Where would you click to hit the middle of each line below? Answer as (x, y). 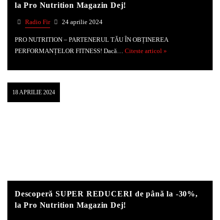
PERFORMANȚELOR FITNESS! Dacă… (70, 51)
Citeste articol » (146, 51)
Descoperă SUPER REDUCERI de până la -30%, (106, 194)
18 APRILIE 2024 (34, 93)
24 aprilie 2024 (82, 22)
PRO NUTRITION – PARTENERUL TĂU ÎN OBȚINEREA (91, 40)
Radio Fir (38, 22)
